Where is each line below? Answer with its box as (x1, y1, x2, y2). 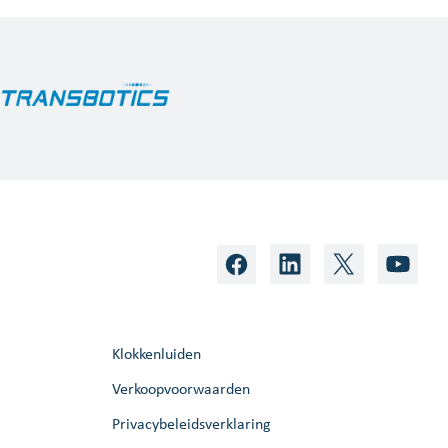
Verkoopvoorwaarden (112, 378, 250, 398)
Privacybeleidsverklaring (112, 413, 271, 433)
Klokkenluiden (112, 343, 201, 363)
